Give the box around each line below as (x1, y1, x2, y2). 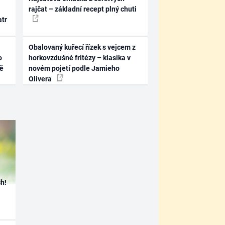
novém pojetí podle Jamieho (29, 64, 120, 72)
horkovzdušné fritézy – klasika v (29, 54, 131, 62)
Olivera (29, 75, 54, 83)
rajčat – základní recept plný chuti (29, 5, 137, 13)
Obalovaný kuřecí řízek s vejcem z (29, 43, 136, 51)
